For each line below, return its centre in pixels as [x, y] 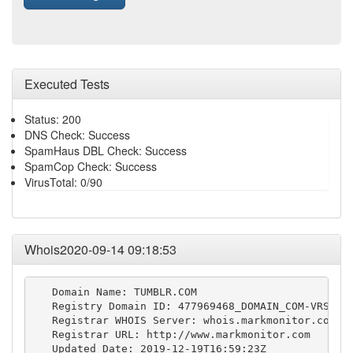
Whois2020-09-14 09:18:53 [100, 249]
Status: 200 [53, 119]
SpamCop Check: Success [91, 166]
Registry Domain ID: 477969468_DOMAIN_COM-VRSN [184, 306]
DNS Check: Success [77, 135]
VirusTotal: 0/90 [63, 182]
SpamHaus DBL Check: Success [106, 150]
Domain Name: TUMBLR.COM [115, 292]
